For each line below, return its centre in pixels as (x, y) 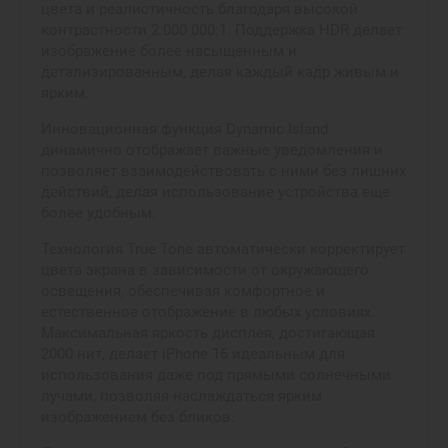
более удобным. (100, 213)
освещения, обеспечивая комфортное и (183, 291)
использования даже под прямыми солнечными (216, 375)
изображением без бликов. (138, 417)
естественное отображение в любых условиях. (208, 312)
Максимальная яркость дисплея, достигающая (208, 333)
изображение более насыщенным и (169, 51)
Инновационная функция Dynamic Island (184, 129)
